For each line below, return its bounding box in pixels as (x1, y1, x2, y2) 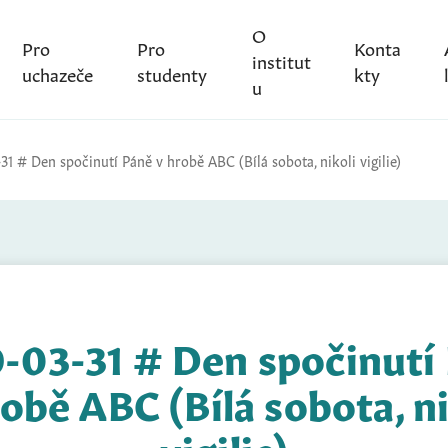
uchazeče (21, 59, 93, 86)
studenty (137, 59, 208, 86)
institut (251, 46, 311, 73)
